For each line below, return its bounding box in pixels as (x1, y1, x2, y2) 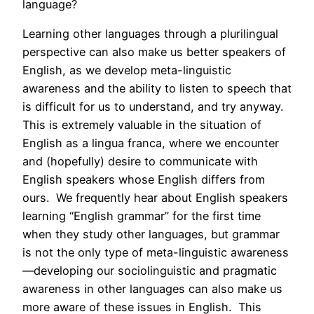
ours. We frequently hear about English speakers (22, 191, 288, 205)
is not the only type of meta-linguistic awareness (22, 245, 289, 260)
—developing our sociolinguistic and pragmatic (22, 264, 277, 278)
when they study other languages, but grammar (22, 227, 280, 242)
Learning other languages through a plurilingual (22, 27, 278, 41)
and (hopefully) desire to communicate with (22, 154, 258, 169)
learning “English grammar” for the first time (22, 209, 261, 224)
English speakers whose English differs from (22, 172, 265, 187)
